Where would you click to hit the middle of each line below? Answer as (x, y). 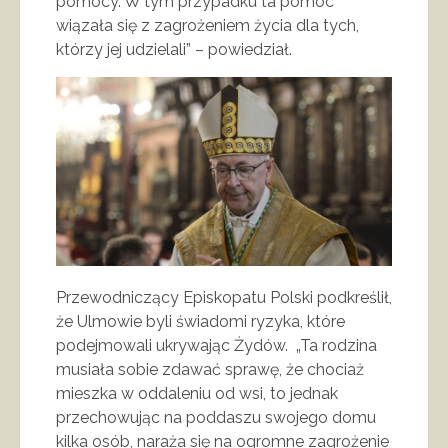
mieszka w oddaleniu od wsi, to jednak (197, 394)
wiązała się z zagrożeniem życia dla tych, (207, 26)
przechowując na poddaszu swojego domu (216, 418)
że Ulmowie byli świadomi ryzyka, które (200, 322)
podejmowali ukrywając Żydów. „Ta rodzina (216, 346)
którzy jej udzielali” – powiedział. (176, 50)
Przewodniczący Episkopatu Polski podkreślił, (224, 298)
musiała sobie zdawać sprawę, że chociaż (210, 370)
